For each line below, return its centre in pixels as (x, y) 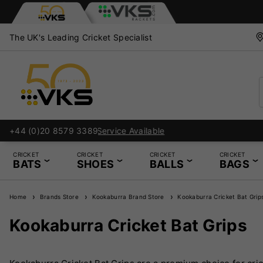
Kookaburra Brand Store (126, 196)
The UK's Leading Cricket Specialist (81, 37)
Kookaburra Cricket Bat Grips (128, 225)
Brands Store (58, 196)
